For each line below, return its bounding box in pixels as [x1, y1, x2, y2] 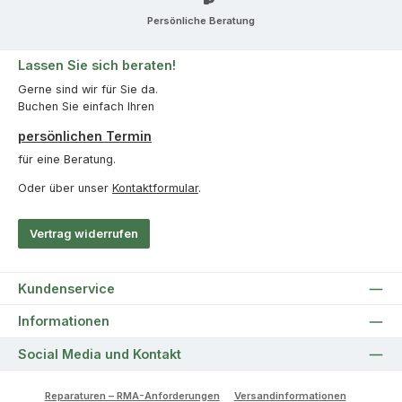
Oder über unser [18, 180, 112, 195]
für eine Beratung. [18, 152, 116, 166]
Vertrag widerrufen [30, 227, 138, 241]
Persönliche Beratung [147, 13, 255, 27]
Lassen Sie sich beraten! [18, 57, 176, 74]
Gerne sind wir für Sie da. [18, 82, 158, 96]
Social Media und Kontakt [18, 345, 181, 362]
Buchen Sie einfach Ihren [18, 99, 154, 113]
